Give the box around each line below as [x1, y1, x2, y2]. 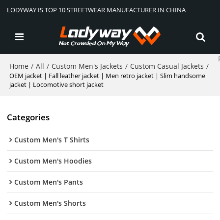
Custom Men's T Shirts [14, 135, 90, 145]
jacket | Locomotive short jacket [9, 80, 104, 89]
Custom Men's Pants [14, 177, 83, 187]
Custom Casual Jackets [130, 61, 204, 71]
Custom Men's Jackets [52, 61, 123, 71]
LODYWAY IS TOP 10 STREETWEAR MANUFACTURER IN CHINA [7, 5, 186, 14]
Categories [7, 111, 50, 123]
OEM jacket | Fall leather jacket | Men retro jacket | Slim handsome [9, 71, 206, 80]
